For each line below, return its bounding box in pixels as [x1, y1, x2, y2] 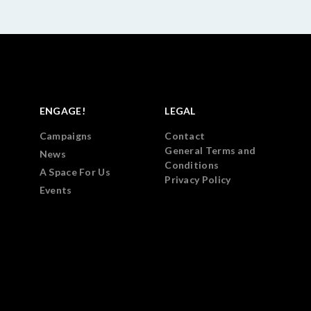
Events [39, 184, 72, 196]
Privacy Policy [165, 174, 231, 185]
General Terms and [165, 144, 256, 156]
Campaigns [39, 130, 92, 142]
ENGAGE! [39, 105, 85, 117]
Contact [165, 130, 205, 142]
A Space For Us [39, 166, 110, 178]
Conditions [165, 159, 219, 171]
